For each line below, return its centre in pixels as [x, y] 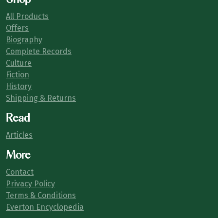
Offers [17, 28]
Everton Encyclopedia [45, 207]
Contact [20, 172]
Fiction [18, 75]
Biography [24, 40]
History [19, 87]
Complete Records [39, 52]
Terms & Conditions [41, 196]
